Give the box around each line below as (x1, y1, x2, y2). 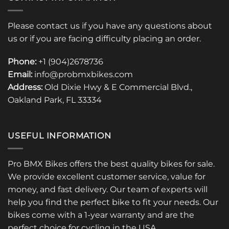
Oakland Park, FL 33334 (8, 95, 102, 105)
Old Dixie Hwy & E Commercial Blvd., (42, 82, 192, 93)
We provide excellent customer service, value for (8, 171, 205, 181)
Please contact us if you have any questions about (8, 20, 212, 31)
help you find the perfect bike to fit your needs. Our (8, 197, 218, 207)
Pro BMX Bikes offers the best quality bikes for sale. (8, 158, 215, 169)
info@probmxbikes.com (34, 70, 133, 80)
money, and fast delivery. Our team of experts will (8, 184, 208, 194)
